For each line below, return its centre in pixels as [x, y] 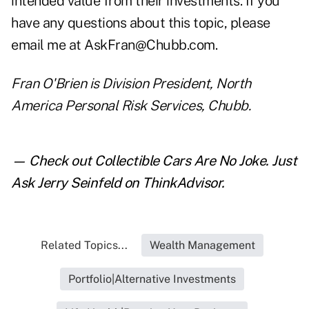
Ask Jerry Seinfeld [66, 183]
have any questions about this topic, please [141, 23]
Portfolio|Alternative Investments [152, 279]
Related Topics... [84, 246]
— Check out [53, 161]
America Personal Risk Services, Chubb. [131, 106]
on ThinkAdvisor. [173, 183]
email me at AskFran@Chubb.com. [114, 45]
